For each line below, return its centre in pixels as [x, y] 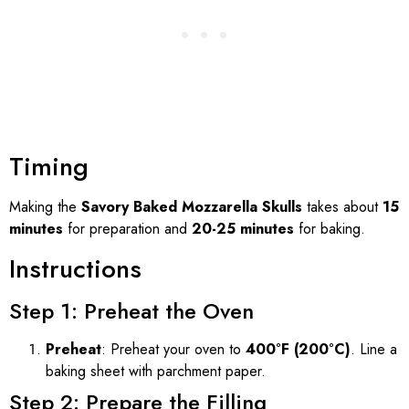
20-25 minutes [243, 229]
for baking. [330, 229]
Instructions [75, 268]
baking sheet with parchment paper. [156, 371]
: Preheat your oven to [173, 349]
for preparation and [127, 229]
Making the [45, 207]
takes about [342, 207]
